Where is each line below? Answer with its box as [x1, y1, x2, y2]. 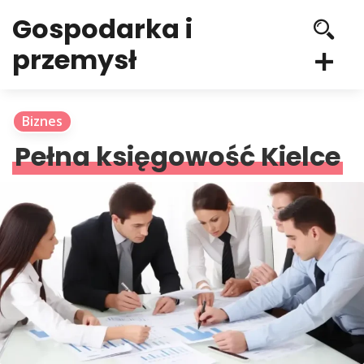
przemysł [12, 41, 136, 78]
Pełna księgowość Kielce [15, 138, 340, 175]
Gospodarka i [12, 11, 193, 47]
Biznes [22, 112, 63, 130]
